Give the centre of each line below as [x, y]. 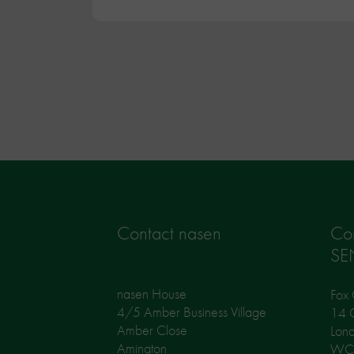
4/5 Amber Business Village [192, 311]
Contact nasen [169, 232]
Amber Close [152, 330]
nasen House [152, 293]
